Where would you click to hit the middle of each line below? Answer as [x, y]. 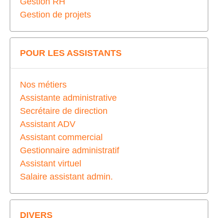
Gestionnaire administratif [70, 150]
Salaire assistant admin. [66, 176]
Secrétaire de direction [64, 111]
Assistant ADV [48, 124]
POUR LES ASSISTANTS [71, 53]
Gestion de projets [55, 14]
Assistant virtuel [51, 163]
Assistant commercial [61, 137]
